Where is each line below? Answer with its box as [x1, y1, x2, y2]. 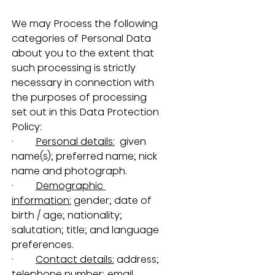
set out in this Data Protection [11, 104, 161, 119]
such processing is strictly [11, 60, 138, 75]
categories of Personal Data [11, 31, 153, 45]
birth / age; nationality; [11, 207, 125, 222]
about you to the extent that [11, 45, 157, 60]
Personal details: [35, 134, 115, 149]
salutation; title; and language [11, 222, 161, 237]
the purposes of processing [11, 90, 149, 104]
